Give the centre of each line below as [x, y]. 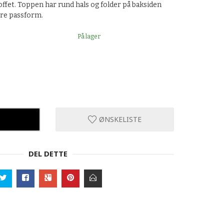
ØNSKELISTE [119, 119]
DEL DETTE [48, 154]
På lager [89, 37]
